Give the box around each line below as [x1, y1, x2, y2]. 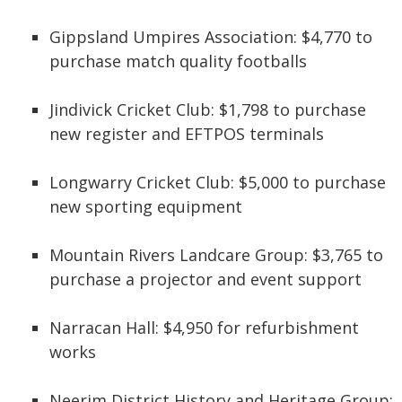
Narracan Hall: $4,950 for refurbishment [49, 317, 359, 338]
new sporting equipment [49, 196, 242, 217]
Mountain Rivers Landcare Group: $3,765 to [49, 244, 383, 266]
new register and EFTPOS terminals [49, 123, 324, 144]
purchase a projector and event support [49, 268, 362, 290]
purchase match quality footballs [49, 50, 307, 72]
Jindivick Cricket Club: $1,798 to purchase [49, 99, 366, 120]
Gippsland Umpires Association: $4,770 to [49, 26, 372, 48]
